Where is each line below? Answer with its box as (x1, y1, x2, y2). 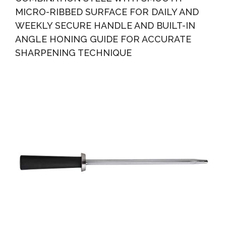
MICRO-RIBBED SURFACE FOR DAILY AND (15, 6, 199, 17)
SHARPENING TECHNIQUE (15, 47, 132, 58)
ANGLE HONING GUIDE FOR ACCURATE (15, 33, 191, 44)
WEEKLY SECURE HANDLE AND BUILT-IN (15, 20, 195, 31)
